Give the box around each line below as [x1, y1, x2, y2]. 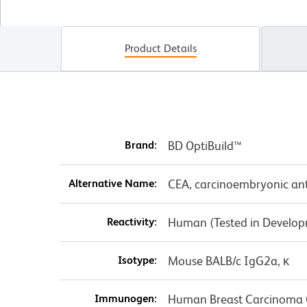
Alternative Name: [68, 177, 157, 191]
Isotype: [117, 254, 157, 267]
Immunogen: [94, 292, 157, 306]
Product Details [124, 42, 197, 56]
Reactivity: [106, 215, 157, 229]
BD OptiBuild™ [167, 138, 242, 153]
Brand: [124, 138, 157, 152]
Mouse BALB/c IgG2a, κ [167, 254, 289, 269]
